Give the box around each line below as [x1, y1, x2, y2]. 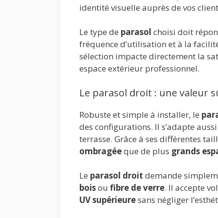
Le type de [79, 26, 121, 38]
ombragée [79, 145, 122, 157]
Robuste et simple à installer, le [79, 109, 201, 120]
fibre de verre [110, 182, 164, 194]
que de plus [122, 145, 171, 157]
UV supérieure [79, 194, 136, 206]
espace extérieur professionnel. [79, 63, 200, 74]
